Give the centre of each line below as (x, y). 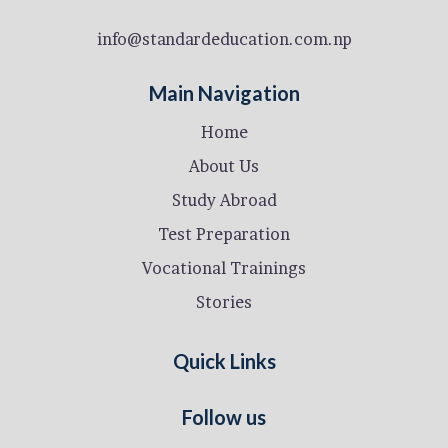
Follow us (224, 417)
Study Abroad (224, 200)
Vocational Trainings (224, 268)
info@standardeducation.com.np (224, 39)
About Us (224, 166)
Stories (224, 302)
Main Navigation (224, 93)
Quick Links (224, 361)
